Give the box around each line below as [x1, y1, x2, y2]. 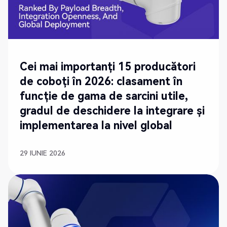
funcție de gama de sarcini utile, [20, 89, 188, 102]
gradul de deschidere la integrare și [20, 104, 205, 117]
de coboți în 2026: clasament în [20, 74, 183, 88]
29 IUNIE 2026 [20, 149, 66, 158]
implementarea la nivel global [20, 119, 173, 132]
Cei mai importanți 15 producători [20, 60, 196, 73]
